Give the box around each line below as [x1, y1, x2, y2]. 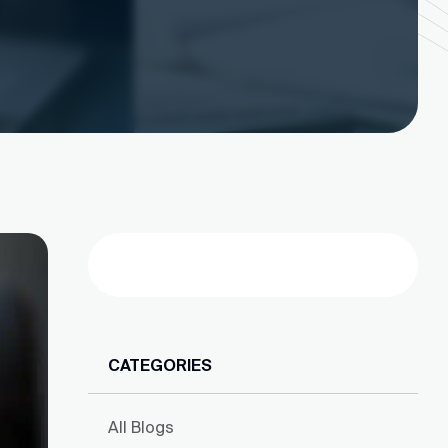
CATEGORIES [108, 356, 212, 374]
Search [87, 232, 130, 249]
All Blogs [108, 418, 174, 436]
